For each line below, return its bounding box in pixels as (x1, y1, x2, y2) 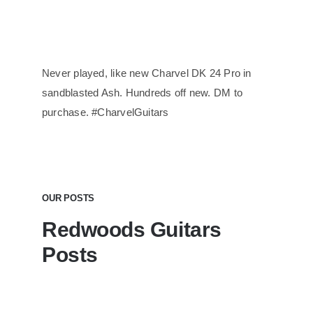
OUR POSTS (41, 192, 95, 203)
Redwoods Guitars (41, 217, 221, 241)
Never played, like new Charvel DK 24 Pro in (41, 66, 252, 79)
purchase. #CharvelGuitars (41, 105, 169, 118)
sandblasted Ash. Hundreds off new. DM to (41, 86, 242, 99)
